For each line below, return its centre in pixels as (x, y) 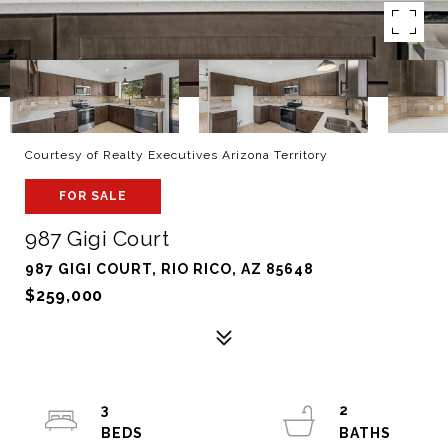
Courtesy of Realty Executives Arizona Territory (176, 155)
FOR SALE (93, 196)
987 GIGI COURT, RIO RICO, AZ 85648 (169, 269)
